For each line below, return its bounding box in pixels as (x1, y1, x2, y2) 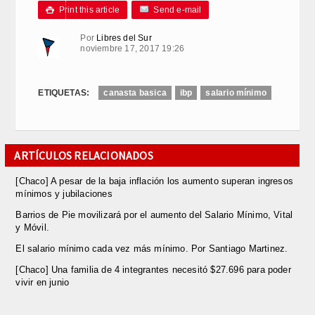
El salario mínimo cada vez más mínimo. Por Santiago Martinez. (15, 243, 288, 254)
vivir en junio (15, 276, 70, 288)
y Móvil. (15, 221, 49, 233)
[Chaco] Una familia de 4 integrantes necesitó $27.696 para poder (15, 264, 291, 275)
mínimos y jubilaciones (15, 188, 112, 199)
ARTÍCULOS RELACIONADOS (14, 148, 153, 162)
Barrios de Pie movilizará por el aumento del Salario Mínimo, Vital (15, 209, 293, 220)
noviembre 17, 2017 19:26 (80, 43, 185, 53)
